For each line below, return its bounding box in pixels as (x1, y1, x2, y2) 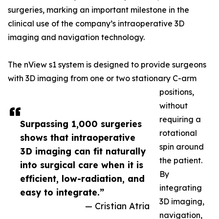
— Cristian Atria (85, 200, 150, 212)
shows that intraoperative (20, 132, 135, 143)
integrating (159, 183, 202, 193)
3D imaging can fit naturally (20, 146, 146, 157)
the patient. (159, 155, 202, 166)
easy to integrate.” (20, 187, 104, 198)
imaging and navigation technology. (8, 32, 145, 43)
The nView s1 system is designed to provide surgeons (8, 60, 206, 70)
